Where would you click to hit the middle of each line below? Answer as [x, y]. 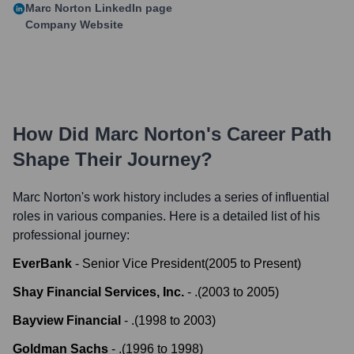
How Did [54, 134]
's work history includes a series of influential [205, 197]
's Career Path [269, 134]
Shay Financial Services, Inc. [98, 292]
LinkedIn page [132, 8]
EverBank [42, 264]
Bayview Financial [67, 320]
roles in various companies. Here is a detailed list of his [166, 216]
